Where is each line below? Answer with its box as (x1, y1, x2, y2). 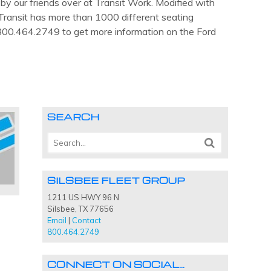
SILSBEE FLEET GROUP (47, 174, 185, 186)
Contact (71, 215, 101, 225)
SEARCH (47, 111, 99, 123)
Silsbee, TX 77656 (47, 203, 114, 214)
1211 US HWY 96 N (47, 192, 119, 202)
